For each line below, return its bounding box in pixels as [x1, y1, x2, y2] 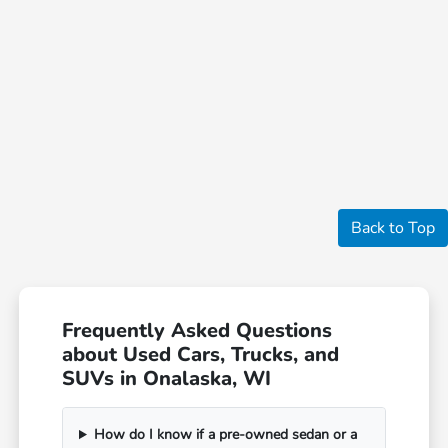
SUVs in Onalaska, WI [62, 365, 272, 393]
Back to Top [351, 217, 435, 240]
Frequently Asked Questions [62, 317, 333, 345]
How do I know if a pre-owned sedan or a [93, 425, 357, 445]
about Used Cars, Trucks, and [62, 341, 340, 369]
